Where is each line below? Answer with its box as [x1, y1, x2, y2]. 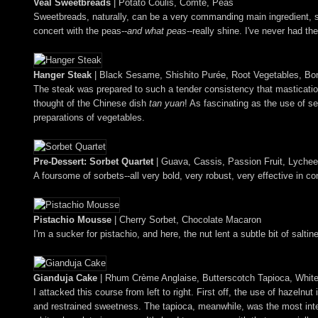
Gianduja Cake [33, 272, 97, 283]
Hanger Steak [33, 69, 92, 80]
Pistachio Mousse [33, 214, 111, 225]
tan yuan [149, 97, 185, 109]
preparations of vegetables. [33, 111, 145, 123]
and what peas [127, 25, 187, 36]
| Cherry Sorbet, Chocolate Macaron [111, 214, 261, 225]
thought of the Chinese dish [33, 97, 149, 109]
